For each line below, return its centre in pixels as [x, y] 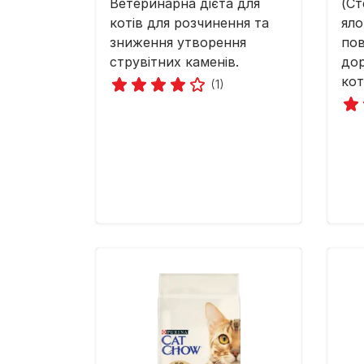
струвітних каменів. [174, 62]
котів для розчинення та [189, 23]
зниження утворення [178, 43]
